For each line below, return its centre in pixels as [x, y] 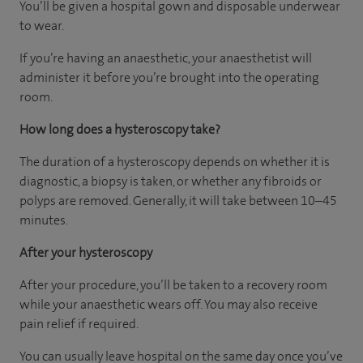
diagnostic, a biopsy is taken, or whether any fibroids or [171, 181]
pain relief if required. [79, 324]
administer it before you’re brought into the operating [169, 77]
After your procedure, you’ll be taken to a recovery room [173, 285]
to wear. [42, 26]
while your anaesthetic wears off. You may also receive [169, 304]
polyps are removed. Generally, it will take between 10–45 [178, 201]
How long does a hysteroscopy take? [120, 129]
